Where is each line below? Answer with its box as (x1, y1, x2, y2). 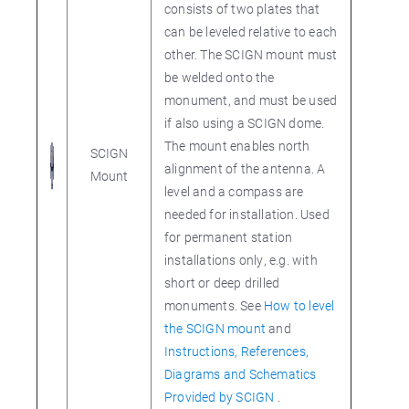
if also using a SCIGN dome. (164, 114, 325, 131)
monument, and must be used (164, 91, 338, 109)
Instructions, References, (164, 342, 309, 360)
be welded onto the (164, 68, 275, 86)
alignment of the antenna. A (164, 160, 326, 177)
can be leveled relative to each (164, 23, 338, 40)
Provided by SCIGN (164, 388, 278, 405)
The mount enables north (164, 137, 310, 154)
